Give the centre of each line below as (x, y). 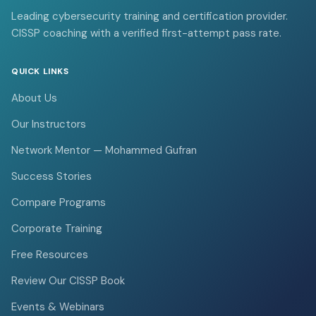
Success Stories (51, 176)
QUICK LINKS (40, 71)
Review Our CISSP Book (68, 280)
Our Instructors (49, 124)
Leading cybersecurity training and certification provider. (150, 16)
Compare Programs (59, 202)
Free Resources (50, 254)
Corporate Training (57, 228)
